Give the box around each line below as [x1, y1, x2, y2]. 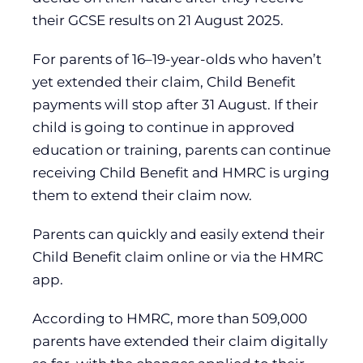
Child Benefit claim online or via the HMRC [32, 248, 323, 265]
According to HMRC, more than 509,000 [32, 310, 307, 327]
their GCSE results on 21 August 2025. [32, 11, 284, 28]
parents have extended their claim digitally [32, 332, 327, 349]
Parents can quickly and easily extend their [32, 225, 325, 242]
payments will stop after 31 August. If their [32, 96, 318, 113]
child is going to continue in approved [32, 118, 295, 135]
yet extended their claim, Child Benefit [32, 73, 296, 90]
